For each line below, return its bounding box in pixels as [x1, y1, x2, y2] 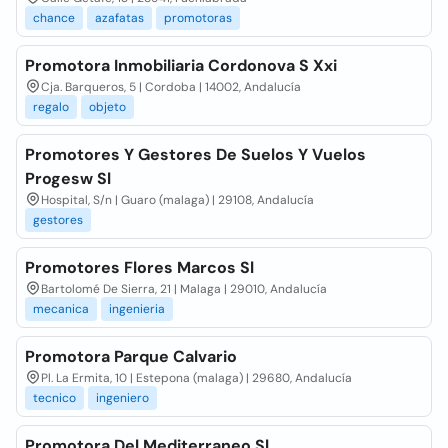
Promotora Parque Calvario [25, 346, 237, 367]
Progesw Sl [25, 168, 111, 189]
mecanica [33, 301, 89, 317]
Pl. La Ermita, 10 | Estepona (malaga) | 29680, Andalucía [41, 370, 352, 386]
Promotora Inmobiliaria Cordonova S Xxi [25, 55, 337, 76]
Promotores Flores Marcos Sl [25, 257, 254, 278]
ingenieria [109, 301, 165, 317]
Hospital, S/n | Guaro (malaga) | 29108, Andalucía [41, 192, 314, 208]
